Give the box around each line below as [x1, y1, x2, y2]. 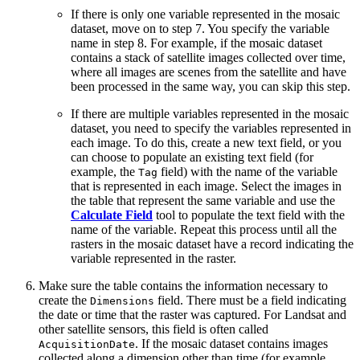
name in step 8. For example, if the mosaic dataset [71, 35, 322, 50]
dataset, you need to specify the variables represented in [71, 121, 351, 135]
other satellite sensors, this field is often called [39, 321, 268, 336]
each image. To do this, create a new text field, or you [71, 135, 342, 149]
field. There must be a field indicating [154, 292, 346, 307]
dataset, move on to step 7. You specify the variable [71, 21, 329, 35]
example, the [71, 164, 138, 178]
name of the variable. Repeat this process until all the [71, 222, 337, 236]
